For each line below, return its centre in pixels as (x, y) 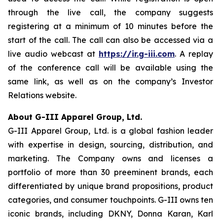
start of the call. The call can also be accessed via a (110, 40)
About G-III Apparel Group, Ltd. (75, 117)
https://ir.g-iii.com (137, 54)
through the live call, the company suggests (110, 12)
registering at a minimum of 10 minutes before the (110, 26)
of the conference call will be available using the (110, 68)
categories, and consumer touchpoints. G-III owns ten (110, 200)
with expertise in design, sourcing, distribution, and (110, 145)
